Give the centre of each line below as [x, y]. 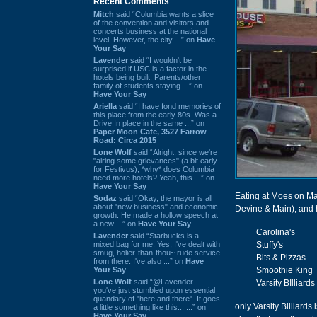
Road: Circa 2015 [125, 140]
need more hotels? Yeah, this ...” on [154, 177]
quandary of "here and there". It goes [157, 298]
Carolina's [276, 232]
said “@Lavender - [165, 281]
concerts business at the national [150, 31]
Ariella [105, 106]
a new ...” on [116, 223]
